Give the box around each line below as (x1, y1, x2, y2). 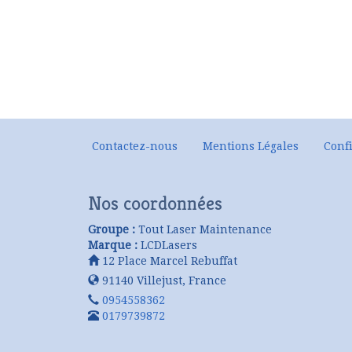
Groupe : (88, 223, 135, 236)
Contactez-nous (92, 140, 178, 152)
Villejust (137, 274, 182, 287)
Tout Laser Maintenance (138, 223, 272, 236)
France (189, 274, 226, 287)
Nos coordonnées (88, 192, 222, 215)
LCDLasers (141, 239, 197, 251)
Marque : (88, 239, 137, 251)
